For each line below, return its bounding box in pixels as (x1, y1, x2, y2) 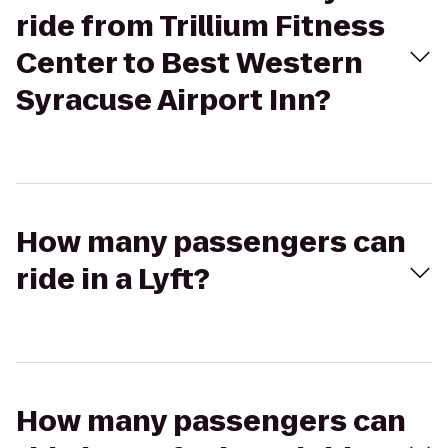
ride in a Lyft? (16, 260, 210, 299)
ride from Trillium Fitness (16, 7, 385, 46)
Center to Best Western (16, 44, 363, 83)
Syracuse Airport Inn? (16, 81, 331, 120)
